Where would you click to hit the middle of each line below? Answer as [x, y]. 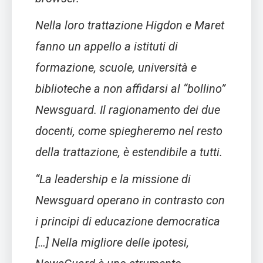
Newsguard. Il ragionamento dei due [128, 110]
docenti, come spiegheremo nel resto [129, 131]
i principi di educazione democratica [128, 222]
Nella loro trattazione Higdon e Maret [130, 26]
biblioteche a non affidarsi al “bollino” [130, 89]
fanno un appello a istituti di [107, 47]
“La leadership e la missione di [113, 179]
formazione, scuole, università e [116, 68]
